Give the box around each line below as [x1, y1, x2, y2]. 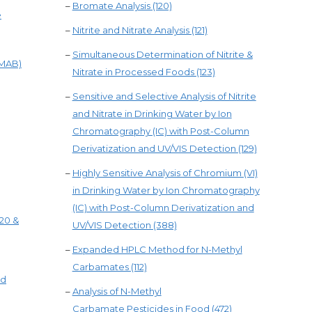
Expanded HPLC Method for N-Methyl [72, 244, 242, 255]
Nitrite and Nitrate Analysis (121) [72, 24, 208, 36]
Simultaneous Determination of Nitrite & [72, 49, 253, 60]
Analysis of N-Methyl [72, 286, 162, 297]
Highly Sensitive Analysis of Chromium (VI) [72, 167, 258, 178]
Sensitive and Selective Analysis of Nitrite [72, 91, 256, 102]
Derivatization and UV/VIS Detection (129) [72, 143, 257, 154]
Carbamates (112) [72, 261, 147, 272]
